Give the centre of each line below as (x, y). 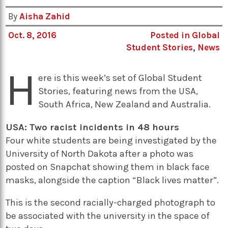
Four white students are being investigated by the (111, 140)
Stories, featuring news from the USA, (118, 91)
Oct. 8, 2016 (33, 35)
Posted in (171, 35)
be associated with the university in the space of (108, 216)
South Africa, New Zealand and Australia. (125, 105)
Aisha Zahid (45, 17)
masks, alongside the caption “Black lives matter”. (112, 180)
